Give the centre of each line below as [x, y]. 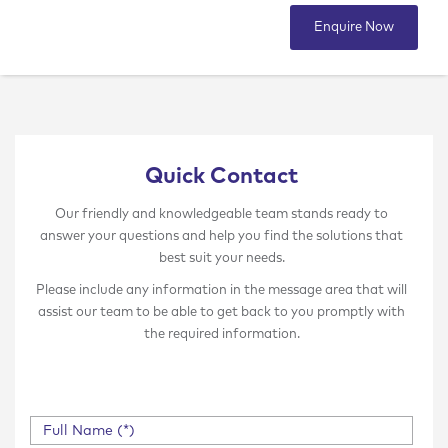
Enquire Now [354, 27]
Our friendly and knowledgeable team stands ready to [221, 214]
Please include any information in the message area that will [221, 290]
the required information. [221, 334]
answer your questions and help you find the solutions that [221, 236]
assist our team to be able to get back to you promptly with [221, 312]
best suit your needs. [221, 258]
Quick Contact [221, 177]
